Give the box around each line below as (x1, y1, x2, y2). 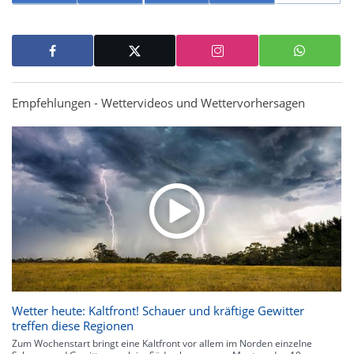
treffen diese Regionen (12, 318, 134, 334)
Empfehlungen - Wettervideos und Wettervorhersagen (12, 95, 305, 111)
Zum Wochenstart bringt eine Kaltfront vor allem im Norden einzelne (12, 337, 312, 351)
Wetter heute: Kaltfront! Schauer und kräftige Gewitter (12, 303, 304, 319)
